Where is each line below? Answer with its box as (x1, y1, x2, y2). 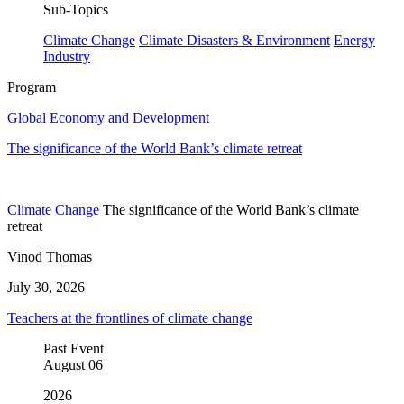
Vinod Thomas (7, 248, 92, 264)
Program (7, 78, 56, 95)
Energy (334, 32, 375, 48)
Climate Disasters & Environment (139, 32, 330, 48)
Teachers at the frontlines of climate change (7, 309, 252, 326)
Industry (43, 48, 90, 64)
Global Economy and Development (7, 109, 209, 125)
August (43, 356, 85, 372)
